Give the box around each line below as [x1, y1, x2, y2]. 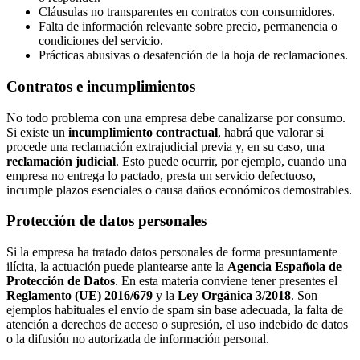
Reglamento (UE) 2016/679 [6, 288, 153, 303]
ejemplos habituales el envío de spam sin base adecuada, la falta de [6, 303, 343, 317]
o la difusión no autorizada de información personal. [6, 332, 269, 346]
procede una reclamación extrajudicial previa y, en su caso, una [6, 139, 325, 153]
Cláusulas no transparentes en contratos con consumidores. [39, 5, 335, 19]
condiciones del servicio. [39, 34, 163, 48]
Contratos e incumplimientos [6, 77, 195, 95]
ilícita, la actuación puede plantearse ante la [6, 260, 227, 274]
